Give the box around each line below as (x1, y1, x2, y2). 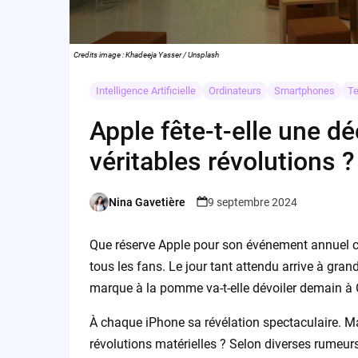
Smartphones (273, 85, 335, 97)
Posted (88, 202, 124, 216)
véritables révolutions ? (89, 146, 355, 177)
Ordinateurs (208, 85, 261, 97)
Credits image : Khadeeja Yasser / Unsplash (74, 50, 219, 60)
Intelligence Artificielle (95, 85, 196, 97)
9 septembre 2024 (207, 195, 297, 209)
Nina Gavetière (108, 195, 185, 209)
